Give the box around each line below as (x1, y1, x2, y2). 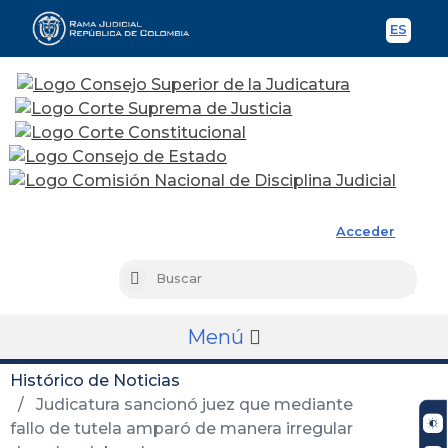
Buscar (138, 272, 185, 288)
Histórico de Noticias (10, 370, 180, 390)
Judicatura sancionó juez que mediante (32, 394, 353, 414)
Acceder (336, 223, 396, 239)
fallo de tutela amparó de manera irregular (10, 418, 353, 438)
